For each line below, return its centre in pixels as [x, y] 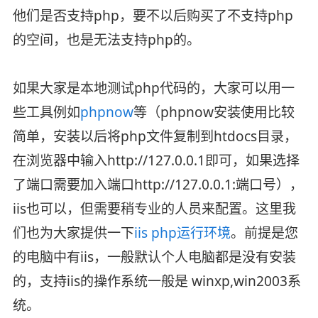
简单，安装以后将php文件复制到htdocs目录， [155, 136]
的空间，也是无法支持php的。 [106, 39]
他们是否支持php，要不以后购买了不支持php [153, 15]
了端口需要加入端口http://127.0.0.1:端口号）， [158, 184]
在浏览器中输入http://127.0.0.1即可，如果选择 [156, 160]
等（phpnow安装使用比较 [214, 112]
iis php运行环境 [182, 232]
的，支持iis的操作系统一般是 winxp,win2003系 [157, 281]
